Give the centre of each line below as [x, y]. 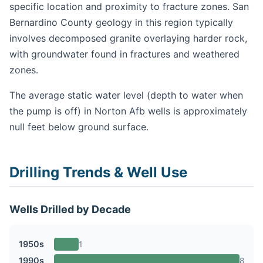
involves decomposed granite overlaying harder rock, [128, 38]
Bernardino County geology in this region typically [121, 23]
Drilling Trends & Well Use [98, 173]
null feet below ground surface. [79, 127]
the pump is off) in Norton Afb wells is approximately [128, 111]
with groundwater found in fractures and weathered [124, 54]
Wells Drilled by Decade [70, 209]
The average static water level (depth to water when [126, 95]
